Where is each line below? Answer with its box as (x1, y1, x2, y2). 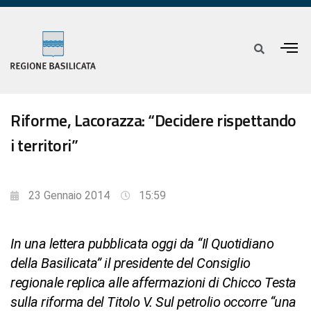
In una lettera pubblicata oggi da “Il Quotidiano (10, 235, 274, 253)
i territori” (10, 133, 78, 158)
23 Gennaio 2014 (28, 189, 110, 203)
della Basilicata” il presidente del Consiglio (10, 255, 251, 272)
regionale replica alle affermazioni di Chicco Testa (10, 274, 296, 292)
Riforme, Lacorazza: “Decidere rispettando (10, 108, 296, 133)
